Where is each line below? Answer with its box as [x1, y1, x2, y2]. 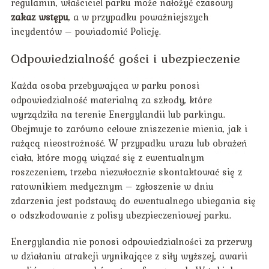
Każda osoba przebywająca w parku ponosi [10, 78, 199, 93]
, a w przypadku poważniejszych [68, 10, 209, 25]
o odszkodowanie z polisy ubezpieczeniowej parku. [10, 208, 231, 223]
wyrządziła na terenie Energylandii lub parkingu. [10, 107, 225, 122]
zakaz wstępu [10, 10, 68, 25]
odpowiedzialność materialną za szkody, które [10, 92, 212, 107]
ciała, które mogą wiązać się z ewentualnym [10, 150, 204, 165]
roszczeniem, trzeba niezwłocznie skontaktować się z [10, 165, 242, 180]
